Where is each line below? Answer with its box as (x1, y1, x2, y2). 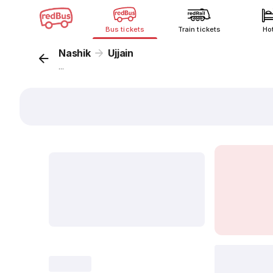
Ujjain (108, 47, 134, 59)
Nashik (58, 47, 91, 59)
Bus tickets (105, 25, 144, 34)
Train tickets (178, 25, 221, 34)
